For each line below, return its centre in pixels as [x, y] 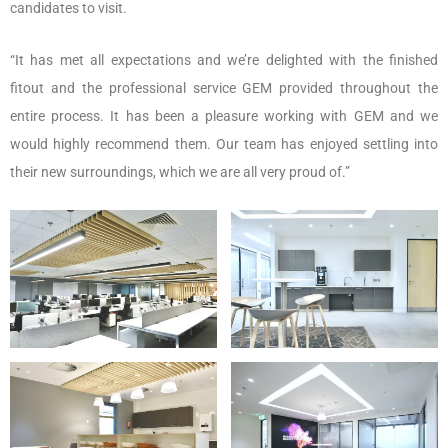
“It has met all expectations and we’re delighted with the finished [224, 60]
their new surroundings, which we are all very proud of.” [180, 172]
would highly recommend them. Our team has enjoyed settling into [224, 144]
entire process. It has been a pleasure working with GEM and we [224, 116]
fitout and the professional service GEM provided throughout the [224, 88]
